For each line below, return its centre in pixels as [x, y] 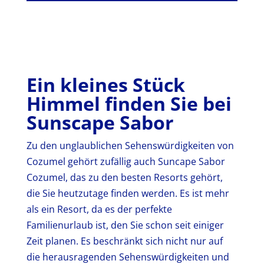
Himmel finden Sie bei [129, 103]
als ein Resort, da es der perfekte [99, 209]
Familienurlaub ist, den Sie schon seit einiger [125, 225]
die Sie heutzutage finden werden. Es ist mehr [128, 193]
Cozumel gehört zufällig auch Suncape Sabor [126, 161]
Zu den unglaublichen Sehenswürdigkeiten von [130, 145]
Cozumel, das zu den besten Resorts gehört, [124, 177]
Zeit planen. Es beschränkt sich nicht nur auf [124, 241]
